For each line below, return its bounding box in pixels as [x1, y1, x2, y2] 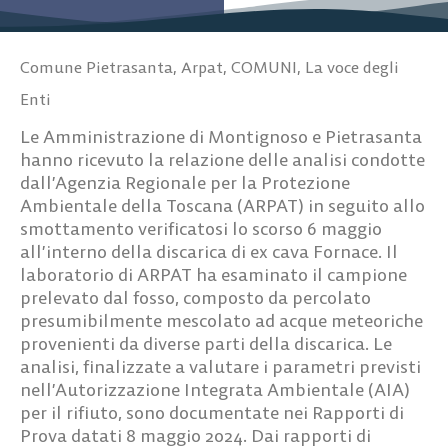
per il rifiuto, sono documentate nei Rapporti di [20, 400, 404, 424]
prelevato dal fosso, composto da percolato [20, 285, 371, 309]
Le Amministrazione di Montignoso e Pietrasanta [20, 124, 422, 148]
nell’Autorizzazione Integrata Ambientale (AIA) [20, 377, 410, 401]
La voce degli [305, 56, 399, 77]
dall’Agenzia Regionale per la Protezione [20, 170, 350, 194]
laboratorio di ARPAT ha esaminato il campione [20, 262, 407, 286]
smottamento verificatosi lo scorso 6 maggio [20, 216, 382, 240]
